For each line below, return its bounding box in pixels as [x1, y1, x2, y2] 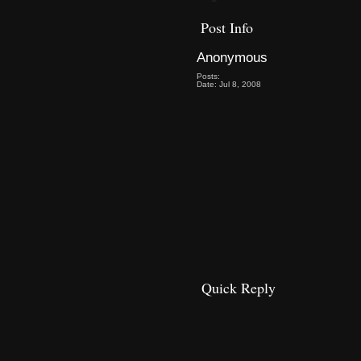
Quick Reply [201, 277, 276, 297]
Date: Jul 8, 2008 [196, 79, 261, 89]
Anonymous [196, 48, 268, 65]
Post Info [200, 17, 253, 37]
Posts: [196, 71, 220, 81]
